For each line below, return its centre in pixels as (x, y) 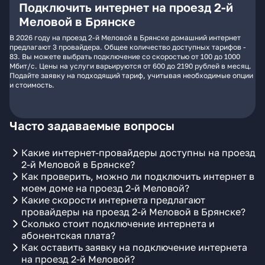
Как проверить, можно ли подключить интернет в (138, 176)
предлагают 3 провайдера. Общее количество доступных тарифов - (128, 47)
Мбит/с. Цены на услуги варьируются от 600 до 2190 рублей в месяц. (130, 66)
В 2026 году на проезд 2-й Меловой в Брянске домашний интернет (125, 38)
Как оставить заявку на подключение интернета (134, 247)
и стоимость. (32, 85)
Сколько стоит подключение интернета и (118, 224)
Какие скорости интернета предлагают (113, 200)
